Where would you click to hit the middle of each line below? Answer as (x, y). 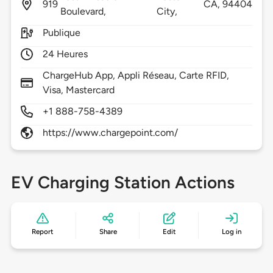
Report (43, 232)
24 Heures (65, 54)
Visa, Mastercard (79, 90)
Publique (62, 33)
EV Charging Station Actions (122, 183)
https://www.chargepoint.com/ (110, 133)
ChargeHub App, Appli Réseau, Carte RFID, (136, 76)
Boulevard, (84, 12)
